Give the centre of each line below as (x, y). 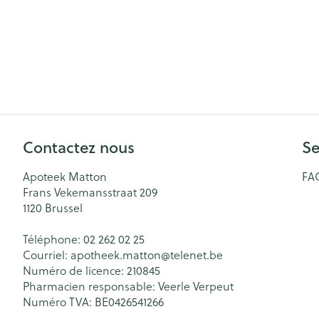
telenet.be (197, 255)
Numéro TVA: (59, 302)
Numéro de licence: (75, 271)
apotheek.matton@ (120, 255)
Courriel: (47, 255)
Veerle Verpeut (196, 286)
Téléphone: (53, 239)
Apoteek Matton (65, 177)
